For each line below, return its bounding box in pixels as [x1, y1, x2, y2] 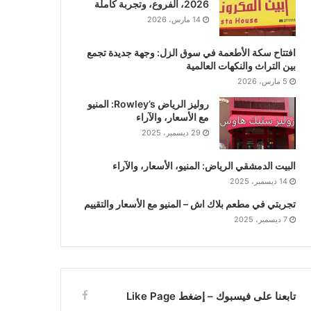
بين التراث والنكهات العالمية [185, 59, 296, 72]
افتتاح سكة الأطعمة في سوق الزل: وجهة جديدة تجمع [86, 46, 296, 58]
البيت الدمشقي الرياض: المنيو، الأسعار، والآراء [112, 159, 296, 171]
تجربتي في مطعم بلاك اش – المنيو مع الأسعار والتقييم [83, 197, 296, 210]
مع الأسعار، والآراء [135, 110, 209, 123]
